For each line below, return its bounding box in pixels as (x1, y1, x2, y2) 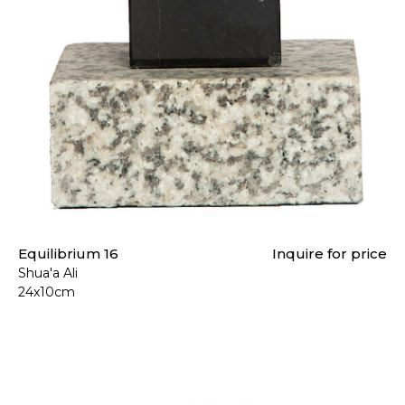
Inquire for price (272, 245, 387, 263)
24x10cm (18, 284, 75, 301)
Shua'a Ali (18, 265, 78, 282)
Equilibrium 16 (18, 245, 118, 263)
